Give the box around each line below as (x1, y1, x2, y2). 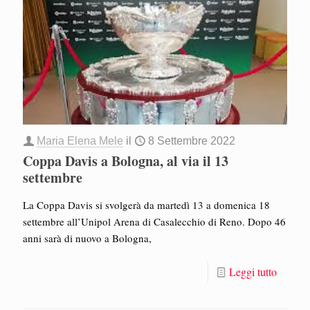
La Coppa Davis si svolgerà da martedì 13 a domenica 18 (23, 198, 270, 212)
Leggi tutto (229, 264, 277, 280)
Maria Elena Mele (37, 135, 123, 147)
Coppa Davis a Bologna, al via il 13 (23, 151, 228, 172)
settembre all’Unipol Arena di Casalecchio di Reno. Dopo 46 (23, 215, 286, 229)
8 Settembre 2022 (148, 135, 235, 147)
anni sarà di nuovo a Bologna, (23, 231, 152, 246)
